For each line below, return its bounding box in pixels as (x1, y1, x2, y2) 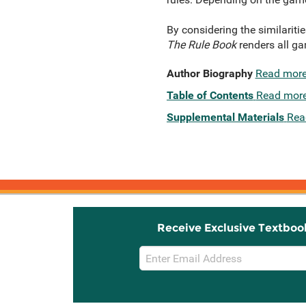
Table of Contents (166, 89, 253, 102)
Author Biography (166, 67, 253, 80)
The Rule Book (166, 38, 236, 51)
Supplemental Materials (166, 111, 284, 124)
